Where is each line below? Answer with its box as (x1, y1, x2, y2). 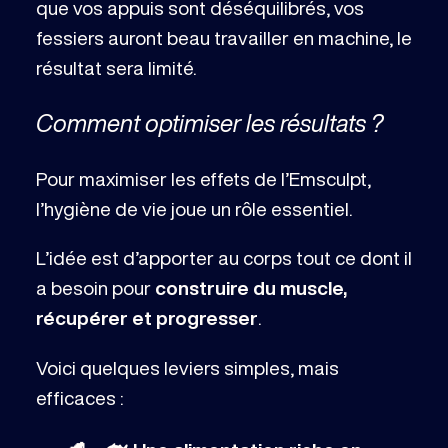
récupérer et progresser (35, 308, 258, 328)
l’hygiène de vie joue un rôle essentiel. (35, 199, 356, 219)
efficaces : (35, 387, 123, 407)
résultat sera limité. (35, 57, 196, 77)
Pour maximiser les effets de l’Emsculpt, (35, 169, 371, 189)
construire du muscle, (154, 278, 347, 298)
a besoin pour (35, 278, 155, 298)
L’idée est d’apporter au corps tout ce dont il (35, 248, 412, 268)
